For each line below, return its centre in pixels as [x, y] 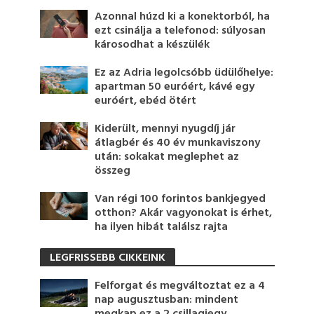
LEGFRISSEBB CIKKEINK [107, 258]
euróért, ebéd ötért [146, 101]
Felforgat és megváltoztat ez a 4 [180, 286]
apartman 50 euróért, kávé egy [175, 87]
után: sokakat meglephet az [167, 157]
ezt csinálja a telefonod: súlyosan [180, 30]
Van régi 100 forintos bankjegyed [180, 199]
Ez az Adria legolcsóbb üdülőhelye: [184, 73]
